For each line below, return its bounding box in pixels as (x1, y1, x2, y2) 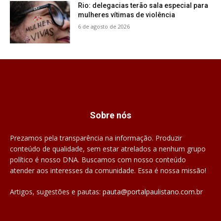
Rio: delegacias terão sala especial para (78, 1, 209, 10)
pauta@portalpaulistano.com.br (103, 186, 203, 196)
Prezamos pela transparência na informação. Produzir (10, 133, 182, 143)
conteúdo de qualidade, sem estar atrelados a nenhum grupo (10, 144, 206, 153)
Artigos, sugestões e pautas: (10, 186, 103, 196)
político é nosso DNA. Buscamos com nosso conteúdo (10, 154, 186, 164)
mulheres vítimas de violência (78, 11, 176, 19)
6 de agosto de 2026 (78, 23, 130, 31)
